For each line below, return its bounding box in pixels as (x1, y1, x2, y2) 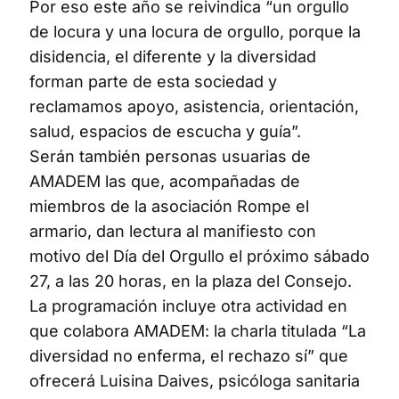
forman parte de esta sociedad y (29, 72, 277, 92)
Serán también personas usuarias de (29, 147, 311, 167)
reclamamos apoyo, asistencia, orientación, (29, 97, 359, 117)
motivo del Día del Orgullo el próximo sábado (29, 247, 370, 266)
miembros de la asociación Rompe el (29, 197, 309, 216)
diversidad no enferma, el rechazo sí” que (29, 346, 348, 366)
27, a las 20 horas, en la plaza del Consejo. (29, 272, 352, 291)
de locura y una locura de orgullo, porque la (29, 22, 361, 42)
